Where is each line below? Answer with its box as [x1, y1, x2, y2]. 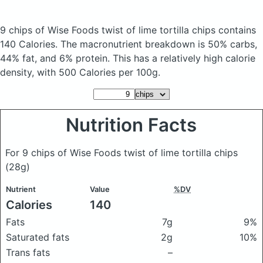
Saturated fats [6, 231, 69, 243]
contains [218, 24, 256, 36]
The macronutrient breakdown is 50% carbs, [60, 38, 257, 50]
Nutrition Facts [66, 114, 197, 136]
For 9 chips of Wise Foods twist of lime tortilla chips [5, 147, 238, 159]
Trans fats [6, 247, 50, 258]
